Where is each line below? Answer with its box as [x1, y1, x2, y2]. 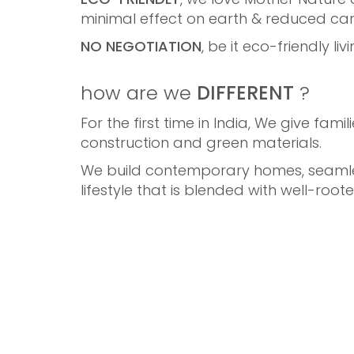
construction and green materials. [81, 133, 322, 153]
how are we [81, 80, 197, 106]
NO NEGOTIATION [81, 36, 201, 56]
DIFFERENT [197, 80, 294, 106]
